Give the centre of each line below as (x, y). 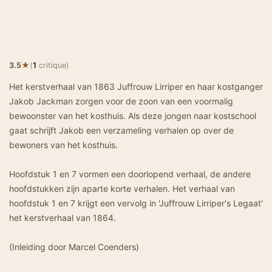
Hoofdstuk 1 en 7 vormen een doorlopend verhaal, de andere (130, 174)
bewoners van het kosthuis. (63, 145)
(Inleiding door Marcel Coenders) (74, 247)
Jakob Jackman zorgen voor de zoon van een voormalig (121, 101)
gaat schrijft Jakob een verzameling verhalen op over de (121, 130)
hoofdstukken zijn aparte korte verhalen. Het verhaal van (122, 189)
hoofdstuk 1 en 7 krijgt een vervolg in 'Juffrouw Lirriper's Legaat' (136, 203)
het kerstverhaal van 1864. (63, 218)
